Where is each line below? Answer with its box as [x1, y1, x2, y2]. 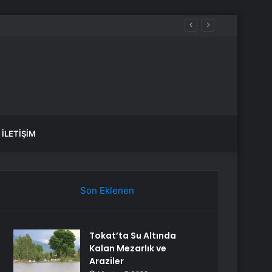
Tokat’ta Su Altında [89, 229, 177, 242]
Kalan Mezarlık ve [89, 242, 167, 254]
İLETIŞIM [2, 129, 36, 138]
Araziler [89, 255, 124, 267]
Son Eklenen [80, 185, 134, 196]
